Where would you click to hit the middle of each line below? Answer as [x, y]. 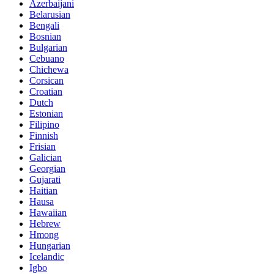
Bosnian [45, 37]
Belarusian [50, 15]
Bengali [44, 26]
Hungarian [50, 246]
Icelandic [47, 257]
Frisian [43, 147]
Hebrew [45, 224]
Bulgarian [48, 48]
